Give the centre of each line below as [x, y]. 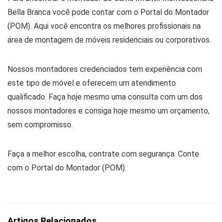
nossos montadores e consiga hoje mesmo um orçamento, [109, 111]
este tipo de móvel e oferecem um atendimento [92, 83]
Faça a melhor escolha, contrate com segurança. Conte [103, 154]
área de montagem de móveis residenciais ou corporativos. [109, 40]
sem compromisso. [40, 125]
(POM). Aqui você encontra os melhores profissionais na [104, 26]
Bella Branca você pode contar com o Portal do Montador [108, 12]
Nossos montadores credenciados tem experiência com [105, 69]
